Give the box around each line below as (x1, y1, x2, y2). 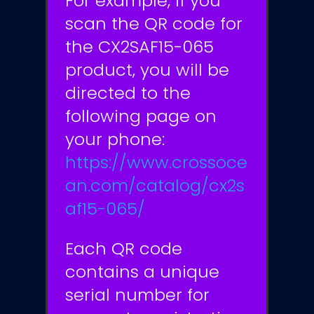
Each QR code (64, 237, 182, 261)
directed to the (64, 81, 191, 105)
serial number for (64, 283, 210, 307)
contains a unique (64, 260, 219, 284)
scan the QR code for (64, 12, 243, 36)
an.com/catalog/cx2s (64, 174, 245, 198)
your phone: (64, 128, 165, 151)
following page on (64, 104, 217, 128)
